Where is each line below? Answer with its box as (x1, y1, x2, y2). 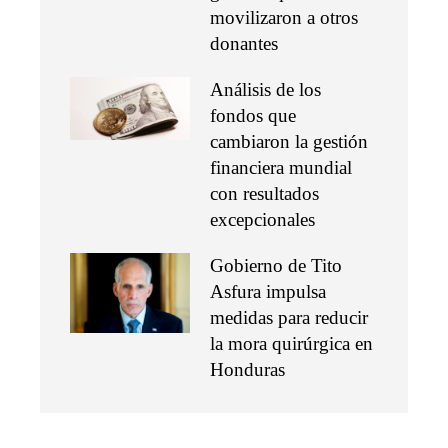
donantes (210, 33, 278, 55)
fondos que (210, 105, 296, 127)
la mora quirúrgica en (210, 333, 373, 355)
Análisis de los (210, 79, 321, 101)
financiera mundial (210, 157, 352, 179)
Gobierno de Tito (210, 255, 342, 277)
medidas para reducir (210, 307, 368, 329)
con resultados (210, 183, 319, 205)
